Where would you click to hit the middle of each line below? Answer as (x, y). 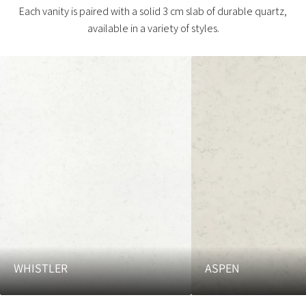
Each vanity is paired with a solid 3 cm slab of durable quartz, (153, 12)
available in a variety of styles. (153, 29)
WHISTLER (41, 268)
